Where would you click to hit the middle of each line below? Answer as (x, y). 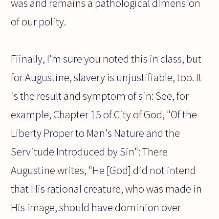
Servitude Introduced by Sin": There (89, 152)
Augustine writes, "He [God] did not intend (104, 170)
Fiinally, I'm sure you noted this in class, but (106, 59)
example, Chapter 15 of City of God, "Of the (104, 115)
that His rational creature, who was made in (107, 189)
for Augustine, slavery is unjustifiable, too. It (107, 77)
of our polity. (39, 22)
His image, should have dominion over (96, 208)
